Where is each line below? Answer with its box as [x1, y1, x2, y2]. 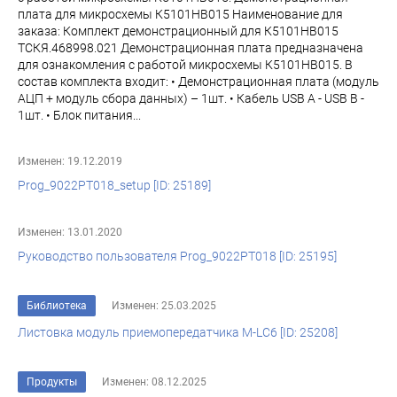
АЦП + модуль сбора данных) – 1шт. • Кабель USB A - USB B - [18, 91, 364, 105]
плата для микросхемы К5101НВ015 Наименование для [18, 7, 343, 21]
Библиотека [27, 300, 87, 312]
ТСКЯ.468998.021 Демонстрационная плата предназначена [18, 41, 363, 55]
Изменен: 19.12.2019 [18, 155, 122, 167]
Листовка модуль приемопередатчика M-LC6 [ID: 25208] [18, 325, 338, 339]
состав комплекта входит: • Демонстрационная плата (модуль [18, 74, 379, 89]
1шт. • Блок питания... [18, 108, 141, 122]
